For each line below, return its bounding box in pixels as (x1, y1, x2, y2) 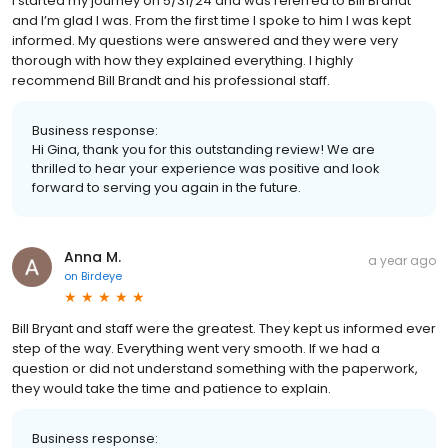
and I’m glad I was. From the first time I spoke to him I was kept (12, 10, 411, 30)
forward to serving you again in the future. (32, 177, 301, 197)
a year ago (368, 251, 436, 269)
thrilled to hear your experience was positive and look (32, 158, 380, 178)
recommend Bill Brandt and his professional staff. (12, 70, 330, 90)
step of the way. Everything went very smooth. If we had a (12, 338, 380, 358)
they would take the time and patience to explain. (12, 378, 331, 398)
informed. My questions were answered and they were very (12, 30, 398, 50)
